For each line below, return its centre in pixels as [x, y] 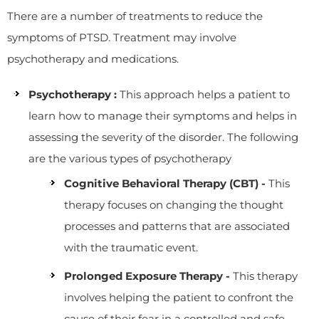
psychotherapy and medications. [93, 59]
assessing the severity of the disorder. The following [163, 137]
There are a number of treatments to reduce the [135, 16]
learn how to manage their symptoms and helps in [163, 116]
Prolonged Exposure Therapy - [148, 276]
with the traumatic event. [131, 247]
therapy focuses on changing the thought [174, 205]
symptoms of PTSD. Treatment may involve [122, 37]
